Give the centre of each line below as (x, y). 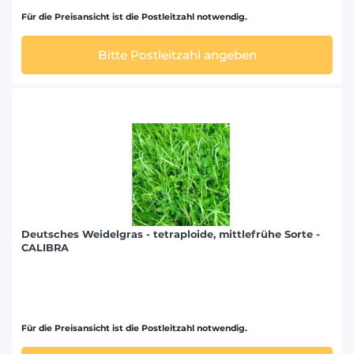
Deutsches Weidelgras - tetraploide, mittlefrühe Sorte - (171, 234)
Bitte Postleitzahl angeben (177, 55)
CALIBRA (45, 247)
